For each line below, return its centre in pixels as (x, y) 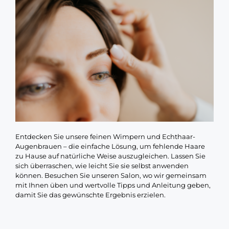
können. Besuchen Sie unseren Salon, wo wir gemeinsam (111, 176)
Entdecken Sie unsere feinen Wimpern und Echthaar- (105, 137)
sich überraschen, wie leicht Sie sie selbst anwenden (102, 166)
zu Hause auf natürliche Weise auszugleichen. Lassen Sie (110, 156)
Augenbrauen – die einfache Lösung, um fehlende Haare (110, 146)
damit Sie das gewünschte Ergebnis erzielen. (90, 195)
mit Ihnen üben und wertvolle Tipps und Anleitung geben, (113, 185)
